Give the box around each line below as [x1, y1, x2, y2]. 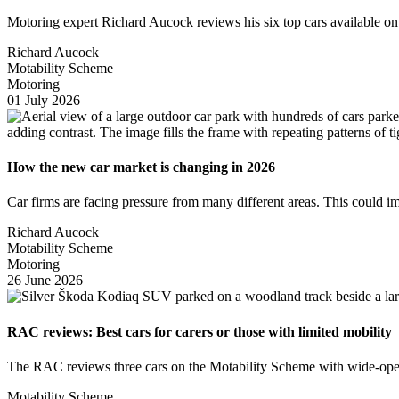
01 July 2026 [7, 92, 80, 108]
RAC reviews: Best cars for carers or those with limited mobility [7, 323, 392, 339]
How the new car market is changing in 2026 [7, 159, 275, 175]
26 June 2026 [7, 273, 83, 289]
